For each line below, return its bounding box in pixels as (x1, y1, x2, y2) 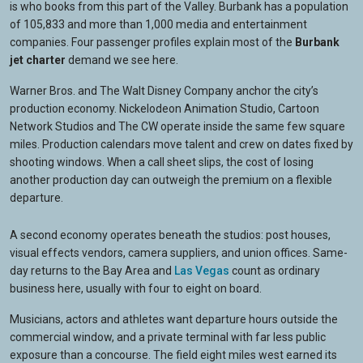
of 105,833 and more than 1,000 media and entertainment (10, 18, 307, 31)
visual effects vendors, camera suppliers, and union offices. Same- (10, 246, 348, 259)
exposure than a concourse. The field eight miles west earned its (10, 348, 337, 361)
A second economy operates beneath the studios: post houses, (10, 228, 331, 241)
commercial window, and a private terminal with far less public (10, 331, 326, 344)
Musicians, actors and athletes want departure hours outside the (10, 313, 338, 326)
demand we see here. (66, 53, 178, 66)
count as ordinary (229, 264, 320, 277)
